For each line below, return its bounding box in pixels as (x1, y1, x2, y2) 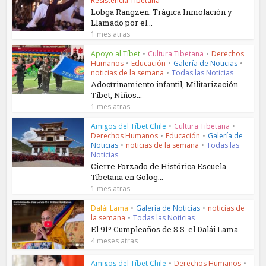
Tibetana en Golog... (91, 172, 164, 183)
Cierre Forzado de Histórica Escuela (91, 161, 227, 172)
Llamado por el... (91, 17, 153, 28)
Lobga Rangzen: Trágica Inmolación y (91, 7, 233, 18)
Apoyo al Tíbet (91, 49, 141, 59)
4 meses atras (91, 236, 138, 246)
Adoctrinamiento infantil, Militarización (91, 79, 239, 90)
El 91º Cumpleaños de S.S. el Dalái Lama (91, 224, 239, 235)
